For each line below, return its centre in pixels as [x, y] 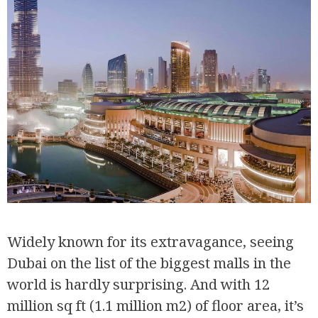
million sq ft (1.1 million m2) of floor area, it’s [155, 305]
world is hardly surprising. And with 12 [138, 284]
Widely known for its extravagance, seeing [150, 241]
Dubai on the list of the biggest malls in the [149, 263]
